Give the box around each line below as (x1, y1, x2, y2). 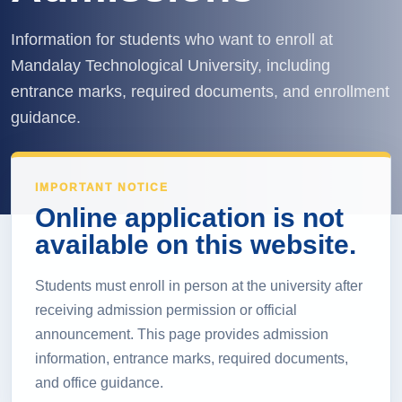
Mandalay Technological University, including (11, 49, 330, 84)
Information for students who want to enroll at (11, 23, 333, 58)
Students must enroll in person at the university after (35, 272, 363, 303)
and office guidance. (35, 369, 163, 400)
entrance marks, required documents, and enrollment (11, 75, 389, 110)
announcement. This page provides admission (35, 320, 328, 352)
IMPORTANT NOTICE (35, 177, 169, 200)
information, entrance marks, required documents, (35, 345, 348, 376)
